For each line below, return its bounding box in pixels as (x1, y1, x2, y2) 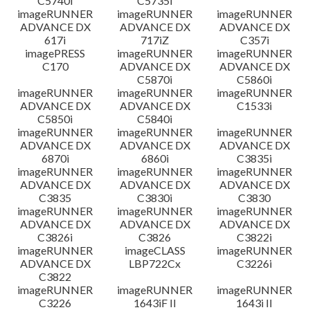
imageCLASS (124, 244, 185, 257)
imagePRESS (25, 46, 86, 60)
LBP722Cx (129, 257, 181, 270)
